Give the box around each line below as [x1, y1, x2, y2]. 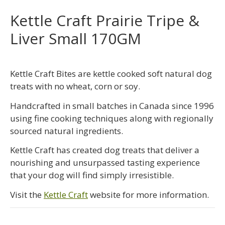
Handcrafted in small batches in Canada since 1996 [10, 99, 214, 111]
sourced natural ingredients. [10, 125, 123, 137]
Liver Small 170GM [10, 28, 141, 49]
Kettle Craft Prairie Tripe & [10, 10, 199, 31]
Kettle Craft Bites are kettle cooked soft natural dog [10, 67, 212, 79]
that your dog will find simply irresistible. [10, 169, 174, 181]
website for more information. [88, 188, 209, 200]
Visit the [10, 188, 44, 200]
